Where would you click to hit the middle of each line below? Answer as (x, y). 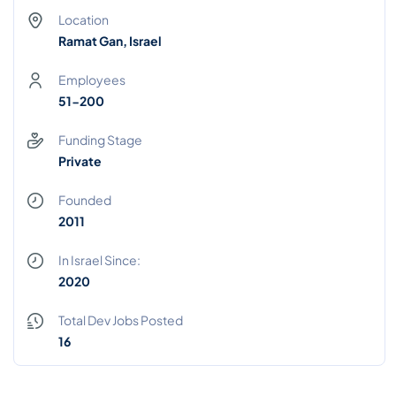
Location (84, 20)
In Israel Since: (99, 260)
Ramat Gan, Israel (110, 41)
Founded (85, 200)
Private (80, 161)
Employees (92, 80)
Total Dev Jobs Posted (121, 320)
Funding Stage (100, 140)
